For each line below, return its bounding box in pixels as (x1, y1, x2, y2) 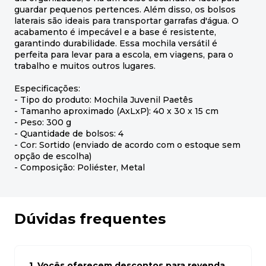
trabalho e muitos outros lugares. (14, 61, 156, 72)
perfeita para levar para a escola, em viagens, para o (14, 49, 233, 61)
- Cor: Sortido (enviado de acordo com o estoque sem (14, 140, 240, 151)
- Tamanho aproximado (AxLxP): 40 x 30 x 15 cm (14, 106, 218, 117)
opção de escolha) (14, 151, 91, 162)
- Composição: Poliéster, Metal (14, 162, 145, 173)
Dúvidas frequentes (14, 210, 166, 228)
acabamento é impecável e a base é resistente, (14, 27, 216, 38)
